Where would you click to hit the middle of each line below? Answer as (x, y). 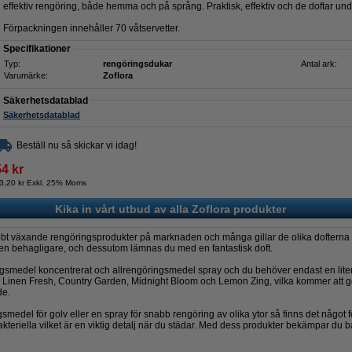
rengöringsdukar (137, 64)
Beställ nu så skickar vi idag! (77, 145)
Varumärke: (26, 75)
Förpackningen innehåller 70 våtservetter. (92, 28)
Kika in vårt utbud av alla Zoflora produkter (170, 209)
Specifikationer (37, 49)
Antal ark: (319, 64)
